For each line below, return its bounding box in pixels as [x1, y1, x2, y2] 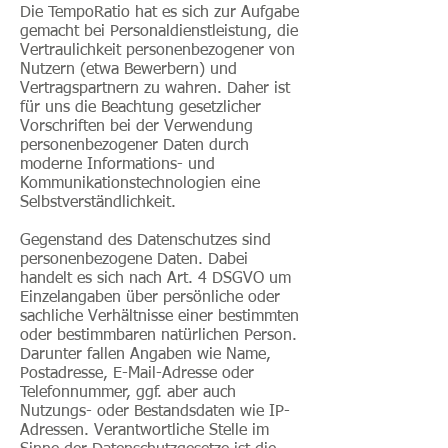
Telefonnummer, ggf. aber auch [20, 385, 236, 401]
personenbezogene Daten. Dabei [20, 252, 248, 268]
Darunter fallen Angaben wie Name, [20, 347, 271, 363]
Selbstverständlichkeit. [20, 195, 176, 211]
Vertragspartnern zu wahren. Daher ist [20, 81, 290, 97]
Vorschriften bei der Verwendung [20, 119, 253, 135]
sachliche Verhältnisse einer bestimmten [20, 309, 299, 325]
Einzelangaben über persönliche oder [20, 290, 280, 306]
